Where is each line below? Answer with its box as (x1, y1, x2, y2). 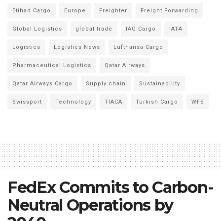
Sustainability (139, 80, 180, 87)
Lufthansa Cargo (113, 43, 163, 50)
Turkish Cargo (136, 98, 178, 105)
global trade (75, 25, 112, 32)
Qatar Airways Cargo (12, 80, 73, 87)
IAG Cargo (126, 25, 156, 32)
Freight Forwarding (141, 7, 198, 14)
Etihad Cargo (12, 7, 51, 14)
